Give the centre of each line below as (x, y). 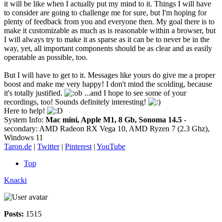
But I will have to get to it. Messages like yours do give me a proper (110, 75)
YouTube (111, 146)
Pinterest (78, 146)
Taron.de (18, 146)
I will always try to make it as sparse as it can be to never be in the (107, 39)
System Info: (25, 119)
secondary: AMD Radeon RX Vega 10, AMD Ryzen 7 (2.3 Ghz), (107, 128)
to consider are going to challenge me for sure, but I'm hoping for (105, 12)
